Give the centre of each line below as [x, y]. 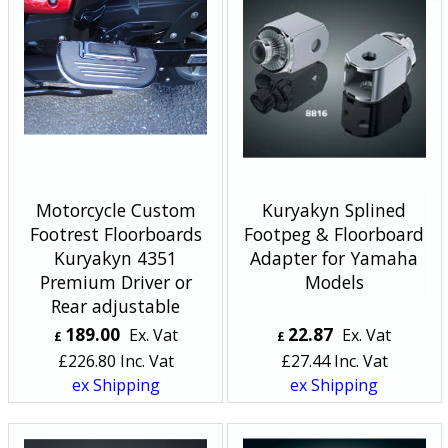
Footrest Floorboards [115, 233]
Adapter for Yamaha [334, 257]
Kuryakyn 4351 [116, 257]
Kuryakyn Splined [334, 209]
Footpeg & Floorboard [334, 233]
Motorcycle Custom [115, 209]
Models [334, 281]
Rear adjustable [116, 305]
